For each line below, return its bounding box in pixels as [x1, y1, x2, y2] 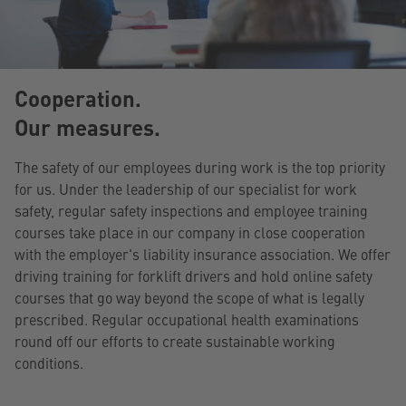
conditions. [14, 352, 83, 372]
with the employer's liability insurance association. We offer [14, 243, 391, 264]
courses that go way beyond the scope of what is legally [14, 286, 364, 307]
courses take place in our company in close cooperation [14, 221, 365, 242]
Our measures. [14, 111, 160, 142]
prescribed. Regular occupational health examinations [14, 308, 359, 329]
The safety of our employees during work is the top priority [14, 156, 385, 177]
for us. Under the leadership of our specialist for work [14, 178, 357, 198]
